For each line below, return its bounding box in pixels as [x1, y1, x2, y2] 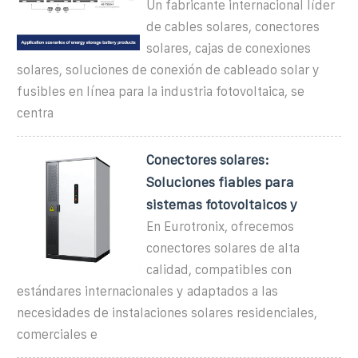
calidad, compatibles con [146, 262, 292, 276]
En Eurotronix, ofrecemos [146, 219, 295, 233]
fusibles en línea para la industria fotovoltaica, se [17, 84, 304, 98]
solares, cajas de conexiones [146, 41, 312, 55]
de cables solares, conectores [146, 19, 320, 34]
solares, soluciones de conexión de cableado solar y [17, 62, 320, 77]
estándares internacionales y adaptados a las [17, 284, 278, 298]
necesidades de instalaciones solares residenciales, [17, 305, 317, 320]
